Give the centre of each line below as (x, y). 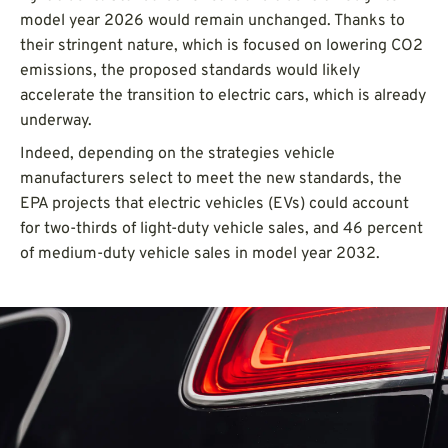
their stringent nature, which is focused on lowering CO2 (221, 45)
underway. (56, 120)
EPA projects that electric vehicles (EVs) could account (214, 203)
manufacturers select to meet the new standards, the (211, 178)
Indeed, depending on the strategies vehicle (177, 153)
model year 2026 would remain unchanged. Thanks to (212, 20)
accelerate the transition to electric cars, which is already (223, 95)
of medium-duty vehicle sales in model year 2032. (200, 253)
